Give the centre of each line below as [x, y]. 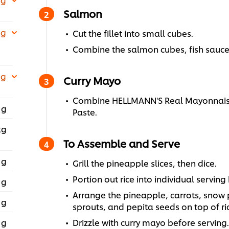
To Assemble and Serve [121, 143]
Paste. [85, 112]
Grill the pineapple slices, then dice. [144, 163]
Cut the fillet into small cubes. [133, 33]
